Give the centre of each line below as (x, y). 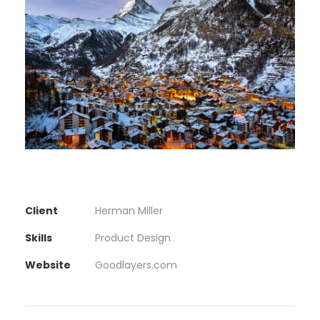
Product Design (133, 237)
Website (48, 265)
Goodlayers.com (136, 265)
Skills (39, 237)
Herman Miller (129, 210)
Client (41, 210)
